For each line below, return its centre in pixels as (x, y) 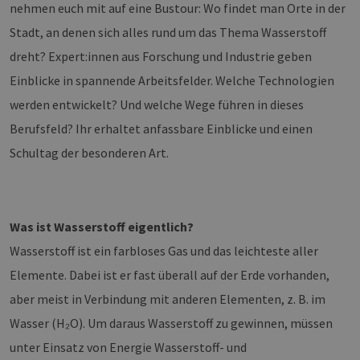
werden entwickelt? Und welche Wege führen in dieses (157, 105)
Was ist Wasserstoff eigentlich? (102, 227)
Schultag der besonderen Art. (89, 153)
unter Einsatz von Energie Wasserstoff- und (128, 348)
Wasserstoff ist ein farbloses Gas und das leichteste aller (164, 251)
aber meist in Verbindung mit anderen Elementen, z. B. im (168, 299)
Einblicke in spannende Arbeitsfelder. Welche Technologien (172, 81)
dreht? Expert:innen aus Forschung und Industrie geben (161, 57)
